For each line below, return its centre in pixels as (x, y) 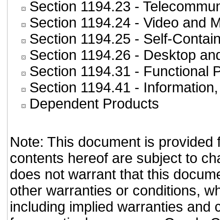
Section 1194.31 (80, 71)
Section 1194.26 (80, 55)
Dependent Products (94, 104)
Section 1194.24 (80, 23)
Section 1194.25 (80, 39)
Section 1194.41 (80, 87)
